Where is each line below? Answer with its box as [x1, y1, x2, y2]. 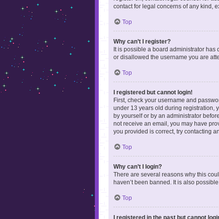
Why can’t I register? [113, 38, 171, 45]
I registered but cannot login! [113, 88, 193, 96]
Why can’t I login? [113, 163, 162, 170]
